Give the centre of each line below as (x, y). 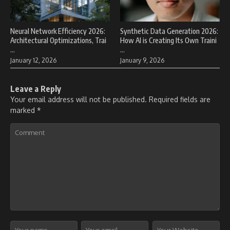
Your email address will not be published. (79, 99)
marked (24, 110)
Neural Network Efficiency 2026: (58, 31)
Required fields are (180, 99)
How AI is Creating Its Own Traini (168, 40)
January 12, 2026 (33, 60)
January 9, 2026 (142, 60)
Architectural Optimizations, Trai (58, 40)
